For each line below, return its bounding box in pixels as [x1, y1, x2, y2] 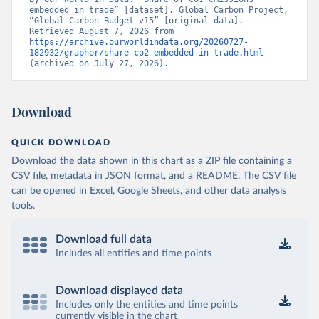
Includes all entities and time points [56, 248, 211, 258]
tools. [11, 200, 35, 211]
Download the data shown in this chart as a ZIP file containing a [11, 155, 292, 166]
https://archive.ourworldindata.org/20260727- [29, 36, 249, 47]
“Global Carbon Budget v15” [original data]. [29, 15, 244, 26]
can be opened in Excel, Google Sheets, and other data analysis [11, 185, 286, 196]
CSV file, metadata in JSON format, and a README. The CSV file [11, 170, 296, 181]
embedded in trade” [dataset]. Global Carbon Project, [29, 4, 288, 15]
